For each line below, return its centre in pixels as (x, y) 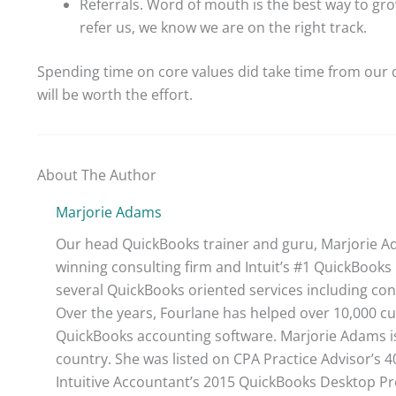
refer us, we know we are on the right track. (223, 27)
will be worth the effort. (115, 94)
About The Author (97, 175)
